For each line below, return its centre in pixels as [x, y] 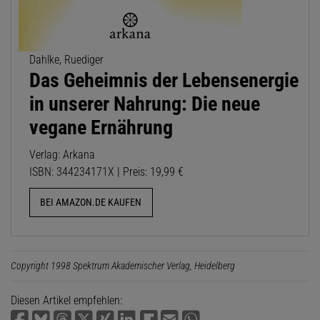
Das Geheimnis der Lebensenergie [164, 81]
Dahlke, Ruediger [66, 60]
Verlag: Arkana [62, 155]
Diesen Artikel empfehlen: [66, 300]
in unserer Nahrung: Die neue [145, 104]
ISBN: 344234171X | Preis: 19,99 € [106, 172]
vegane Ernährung [101, 128]
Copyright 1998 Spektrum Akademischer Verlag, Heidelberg [123, 265]
